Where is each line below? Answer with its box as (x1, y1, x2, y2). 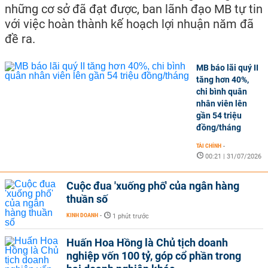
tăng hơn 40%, (196, 75, 249, 84)
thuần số (66, 193, 108, 205)
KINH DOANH (66, 212, 98, 218)
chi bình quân (196, 87, 247, 96)
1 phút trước (112, 212, 149, 220)
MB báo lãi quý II (196, 63, 258, 72)
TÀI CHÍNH (196, 142, 221, 149)
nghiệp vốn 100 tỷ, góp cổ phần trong (66, 249, 241, 262)
